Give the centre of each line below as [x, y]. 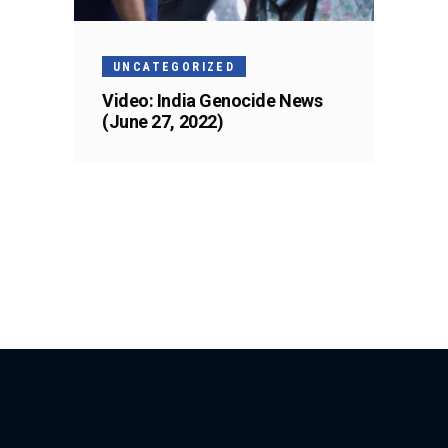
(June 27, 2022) [163, 121]
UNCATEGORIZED [174, 66]
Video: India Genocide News [212, 100]
